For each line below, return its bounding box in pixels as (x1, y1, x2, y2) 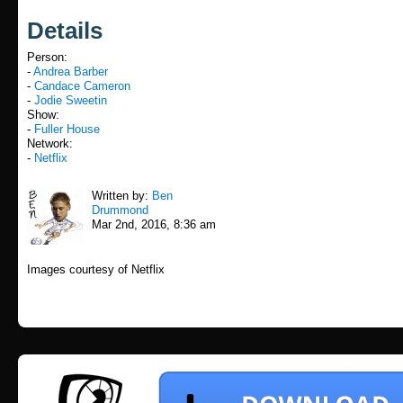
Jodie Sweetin (34, 94, 107, 107)
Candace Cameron (34, 79, 130, 93)
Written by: (92, 189, 152, 202)
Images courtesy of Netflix (27, 263, 165, 276)
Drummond (92, 203, 148, 217)
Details (27, 17, 103, 44)
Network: (27, 137, 73, 150)
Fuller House (34, 122, 100, 136)
